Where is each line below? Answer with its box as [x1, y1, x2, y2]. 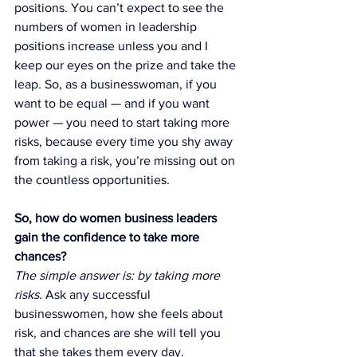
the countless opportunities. [14, 172, 170, 186]
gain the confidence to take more [14, 229, 202, 244]
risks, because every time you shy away [14, 134, 236, 148]
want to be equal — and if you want [14, 96, 213, 110]
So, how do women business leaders [14, 210, 220, 225]
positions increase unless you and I [14, 38, 211, 53]
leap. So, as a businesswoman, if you [14, 76, 220, 91]
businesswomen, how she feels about [14, 306, 226, 320]
